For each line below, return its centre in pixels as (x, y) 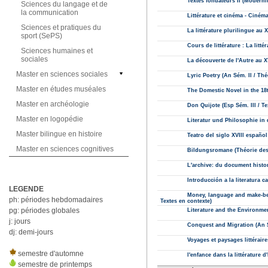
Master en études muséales (61, 89)
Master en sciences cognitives (65, 149)
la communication (50, 13)
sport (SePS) (42, 36)
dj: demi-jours (31, 232)
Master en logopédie (50, 119)
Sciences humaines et (57, 51)
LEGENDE (26, 189)
